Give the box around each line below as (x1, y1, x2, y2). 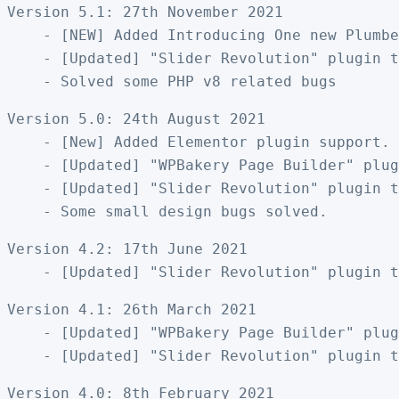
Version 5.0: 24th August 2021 (7, 110, 265, 127)
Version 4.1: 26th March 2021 (7, 300, 256, 318)
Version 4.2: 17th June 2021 (7, 240, 248, 257)
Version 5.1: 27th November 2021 (7, 3, 283, 20)
